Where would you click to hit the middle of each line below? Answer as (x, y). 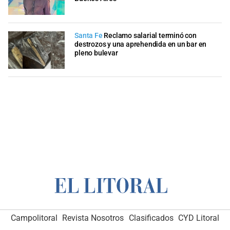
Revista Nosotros (93, 218)
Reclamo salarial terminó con (150, 35)
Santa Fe (89, 35)
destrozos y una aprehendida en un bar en (141, 44)
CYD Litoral (199, 218)
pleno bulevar (96, 53)
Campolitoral (34, 218)
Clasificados (151, 218)
